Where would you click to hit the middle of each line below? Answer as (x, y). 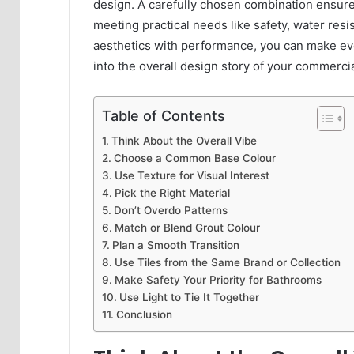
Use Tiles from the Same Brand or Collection (227, 263)
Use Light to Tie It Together (189, 298)
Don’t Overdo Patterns (170, 211)
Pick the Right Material (172, 193)
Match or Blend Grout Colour (187, 228)
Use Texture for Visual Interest (192, 176)
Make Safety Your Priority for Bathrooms (218, 280)
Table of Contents (164, 116)
